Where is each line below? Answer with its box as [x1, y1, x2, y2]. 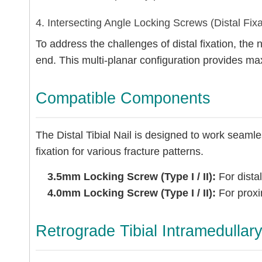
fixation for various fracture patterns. [36, 146, 204, 157]
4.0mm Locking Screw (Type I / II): [47, 187, 216, 199]
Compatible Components [36, 89, 211, 107]
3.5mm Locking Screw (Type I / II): [47, 171, 216, 182]
